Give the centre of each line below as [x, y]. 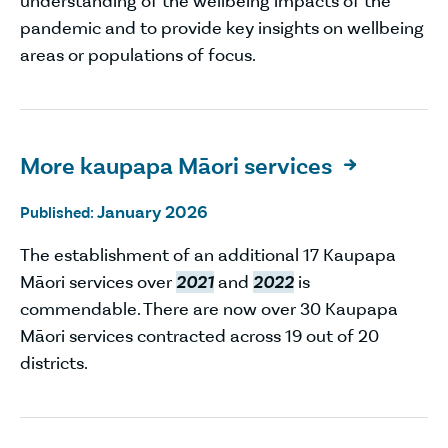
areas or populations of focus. [138, 54]
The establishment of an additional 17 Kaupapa [208, 254]
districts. [55, 362]
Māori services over [98, 281]
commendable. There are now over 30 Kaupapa [209, 308]
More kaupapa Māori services [178, 165]
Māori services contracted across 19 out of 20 [199, 335]
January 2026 [152, 211]
